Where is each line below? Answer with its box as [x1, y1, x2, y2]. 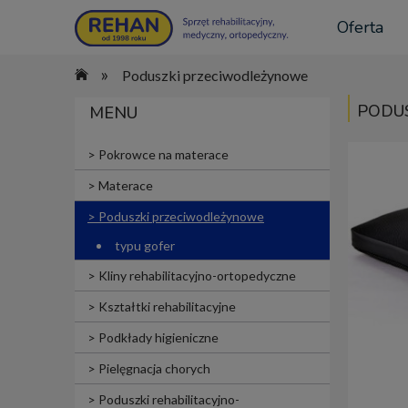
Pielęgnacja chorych [98, 361, 210, 377]
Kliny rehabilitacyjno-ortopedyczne [98, 268, 296, 284]
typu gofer [115, 238, 175, 254]
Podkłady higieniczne [98, 330, 219, 346]
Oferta [337, 16, 383, 38]
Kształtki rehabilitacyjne [98, 299, 236, 315]
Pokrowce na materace [98, 147, 229, 163]
